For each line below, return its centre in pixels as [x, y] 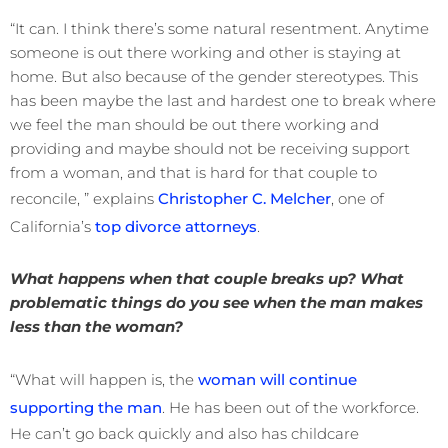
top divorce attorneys [176, 227]
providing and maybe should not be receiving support [210, 149]
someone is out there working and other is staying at [205, 53]
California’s [52, 227]
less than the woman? [96, 327]
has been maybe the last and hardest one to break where [223, 101]
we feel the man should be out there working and [194, 125]
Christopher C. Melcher [244, 199]
